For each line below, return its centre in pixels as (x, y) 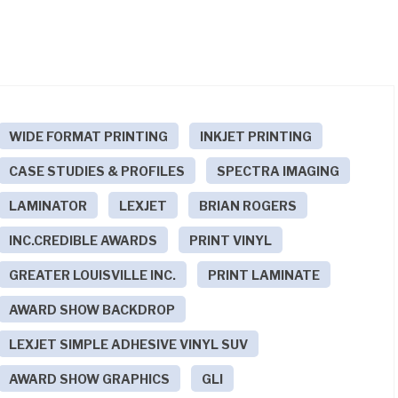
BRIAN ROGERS (248, 205)
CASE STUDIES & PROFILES (97, 171)
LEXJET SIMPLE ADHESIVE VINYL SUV (129, 344)
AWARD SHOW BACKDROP (92, 309)
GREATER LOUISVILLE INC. (93, 275)
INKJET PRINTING (256, 136)
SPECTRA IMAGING (279, 171)
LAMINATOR (48, 205)
